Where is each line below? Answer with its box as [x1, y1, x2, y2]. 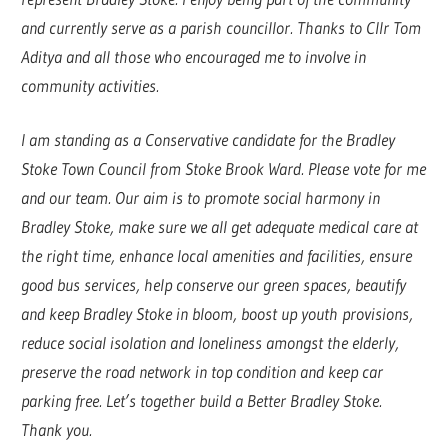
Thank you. [21, 419, 93, 441]
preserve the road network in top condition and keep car [21, 361, 384, 383]
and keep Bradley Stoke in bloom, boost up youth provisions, [21, 303, 414, 325]
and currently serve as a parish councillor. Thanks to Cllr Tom [21, 16, 422, 38]
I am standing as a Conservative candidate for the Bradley [21, 129, 396, 151]
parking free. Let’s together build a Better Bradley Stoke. [21, 390, 383, 412]
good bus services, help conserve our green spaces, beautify [21, 274, 407, 296]
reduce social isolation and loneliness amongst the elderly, [21, 332, 400, 354]
